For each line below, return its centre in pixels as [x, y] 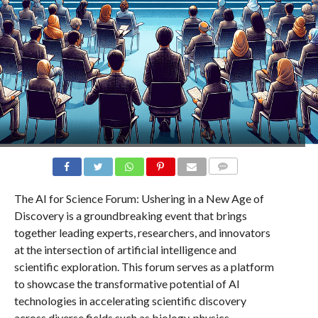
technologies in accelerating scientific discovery [130, 301]
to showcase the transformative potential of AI [127, 284]
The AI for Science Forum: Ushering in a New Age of [139, 198]
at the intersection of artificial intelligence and [125, 250]
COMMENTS [237, 183]
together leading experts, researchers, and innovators [142, 232]
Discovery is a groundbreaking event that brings [130, 215]
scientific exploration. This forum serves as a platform [144, 267]
